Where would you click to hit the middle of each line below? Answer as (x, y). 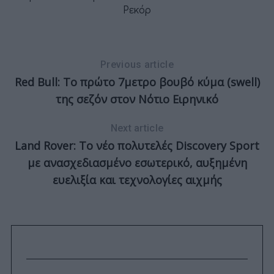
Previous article (137, 65)
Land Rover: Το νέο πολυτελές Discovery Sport (137, 146)
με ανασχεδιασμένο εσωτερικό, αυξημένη (137, 163)
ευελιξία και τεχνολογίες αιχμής (137, 180)
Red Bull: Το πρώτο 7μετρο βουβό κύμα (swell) (137, 82)
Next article (137, 128)
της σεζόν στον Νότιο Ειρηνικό (137, 99)
